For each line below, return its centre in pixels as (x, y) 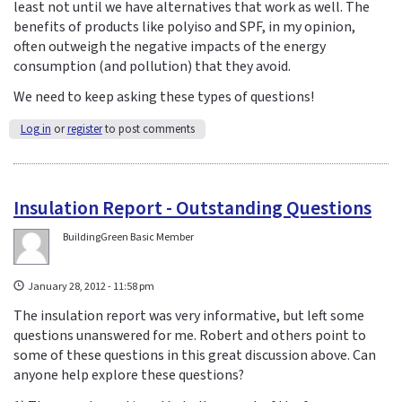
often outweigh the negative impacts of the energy (170, 46)
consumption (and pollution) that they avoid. (152, 66)
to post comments (148, 130)
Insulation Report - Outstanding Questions (192, 209)
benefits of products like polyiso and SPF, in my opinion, (184, 26)
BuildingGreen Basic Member (128, 238)
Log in (35, 130)
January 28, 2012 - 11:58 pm (92, 287)
